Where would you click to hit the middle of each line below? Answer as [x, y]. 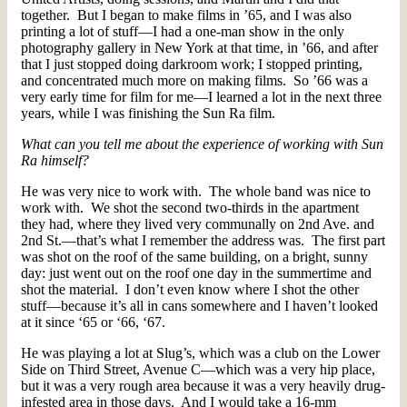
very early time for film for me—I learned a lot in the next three [201, 97]
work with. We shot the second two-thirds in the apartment [190, 208]
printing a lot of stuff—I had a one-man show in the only [183, 32]
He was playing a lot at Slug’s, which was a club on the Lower [200, 353]
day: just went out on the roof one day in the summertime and [196, 273]
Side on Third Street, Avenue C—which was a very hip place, [198, 370]
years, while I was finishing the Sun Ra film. [148, 114]
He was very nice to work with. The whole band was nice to [196, 192]
